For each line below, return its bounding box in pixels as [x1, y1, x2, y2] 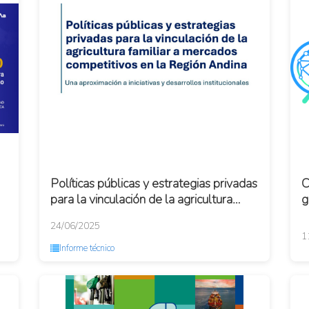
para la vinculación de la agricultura [50, 191, 233, 208]
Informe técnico [59, 242, 115, 255]
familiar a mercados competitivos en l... [50, 207, 255, 223]
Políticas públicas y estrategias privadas [50, 175, 258, 192]
